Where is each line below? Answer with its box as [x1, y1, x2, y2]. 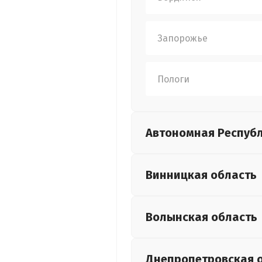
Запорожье [157, 32, 208, 44]
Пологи [157, 73, 189, 85]
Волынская [146, 210, 211, 224]
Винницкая [146, 168, 211, 182]
